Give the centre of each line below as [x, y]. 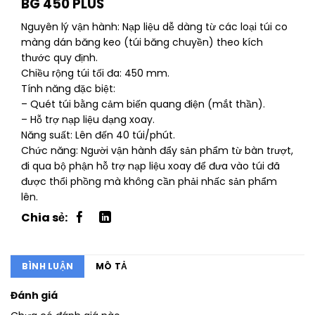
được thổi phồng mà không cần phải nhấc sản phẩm [149, 182]
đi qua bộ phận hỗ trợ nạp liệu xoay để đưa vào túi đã [150, 166]
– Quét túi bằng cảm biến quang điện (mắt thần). [143, 104]
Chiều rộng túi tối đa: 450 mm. [95, 73]
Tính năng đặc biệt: [68, 89]
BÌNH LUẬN [48, 266]
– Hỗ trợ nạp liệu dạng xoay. [88, 120]
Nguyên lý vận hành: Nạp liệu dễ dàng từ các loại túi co [154, 27]
